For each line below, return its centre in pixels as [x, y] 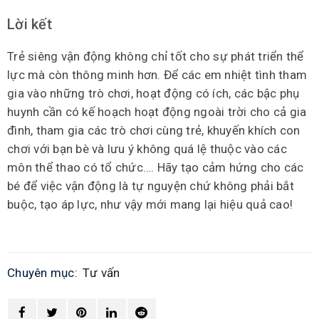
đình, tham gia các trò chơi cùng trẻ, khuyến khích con [154, 130]
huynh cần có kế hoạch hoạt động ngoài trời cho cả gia [157, 111]
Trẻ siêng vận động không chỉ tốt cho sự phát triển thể [156, 56]
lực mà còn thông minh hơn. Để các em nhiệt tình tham [157, 74]
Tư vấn [101, 272]
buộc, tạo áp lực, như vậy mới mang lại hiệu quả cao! [150, 204]
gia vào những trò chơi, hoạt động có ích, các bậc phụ [153, 93]
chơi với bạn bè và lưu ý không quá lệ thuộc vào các [147, 148]
